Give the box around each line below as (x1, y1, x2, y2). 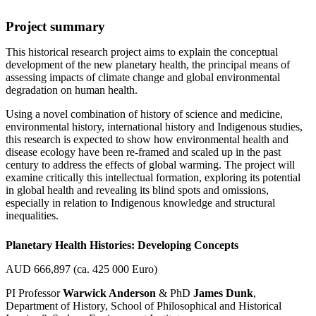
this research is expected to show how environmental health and (6, 133, 288, 145)
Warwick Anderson (63, 286, 156, 299)
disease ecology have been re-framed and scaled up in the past (6, 145, 281, 158)
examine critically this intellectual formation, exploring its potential (6, 171, 300, 183)
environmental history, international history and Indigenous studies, (6, 120, 303, 133)
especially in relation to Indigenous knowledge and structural (6, 196, 275, 209)
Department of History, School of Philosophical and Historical (6, 299, 281, 312)
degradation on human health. (6, 83, 138, 96)
